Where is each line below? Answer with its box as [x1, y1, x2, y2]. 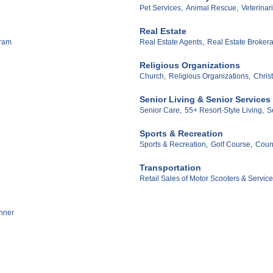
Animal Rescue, [186, 4, 238, 13]
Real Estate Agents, [140, 38, 204, 47]
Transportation [140, 162, 201, 172]
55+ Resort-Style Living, [185, 105, 264, 115]
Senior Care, [140, 105, 182, 115]
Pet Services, [140, 4, 183, 13]
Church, [140, 71, 166, 80]
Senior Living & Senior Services [140, 94, 271, 104]
